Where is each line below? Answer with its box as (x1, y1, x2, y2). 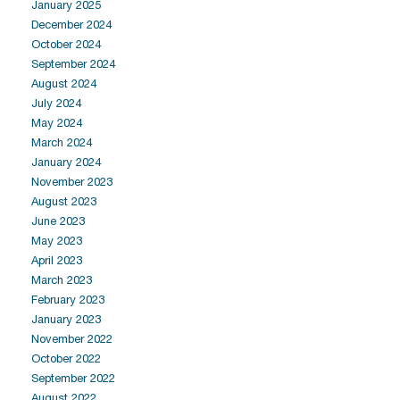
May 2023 (31, 234, 82, 247)
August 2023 (31, 195, 96, 208)
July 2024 (31, 96, 81, 110)
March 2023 (31, 273, 92, 287)
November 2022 (31, 332, 112, 346)
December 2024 (31, 18, 112, 31)
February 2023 (31, 293, 104, 306)
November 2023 (31, 175, 112, 188)
